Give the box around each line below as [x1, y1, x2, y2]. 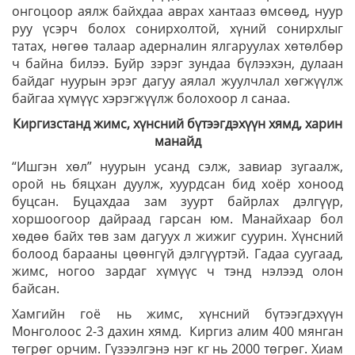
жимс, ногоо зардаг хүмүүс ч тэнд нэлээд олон [12, 262, 343, 280]
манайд [154, 132, 201, 150]
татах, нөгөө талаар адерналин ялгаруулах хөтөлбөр [12, 37, 343, 55]
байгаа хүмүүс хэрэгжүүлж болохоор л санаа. [12, 90, 293, 107]
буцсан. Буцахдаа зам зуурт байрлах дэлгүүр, [12, 193, 343, 210]
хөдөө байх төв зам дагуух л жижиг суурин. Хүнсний [12, 227, 343, 245]
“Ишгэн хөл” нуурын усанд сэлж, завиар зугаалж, [12, 158, 343, 175]
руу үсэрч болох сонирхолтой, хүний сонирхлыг [12, 20, 343, 37]
